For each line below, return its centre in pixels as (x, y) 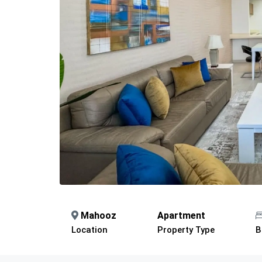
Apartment (182, 215)
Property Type (186, 230)
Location (89, 230)
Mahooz (99, 215)
